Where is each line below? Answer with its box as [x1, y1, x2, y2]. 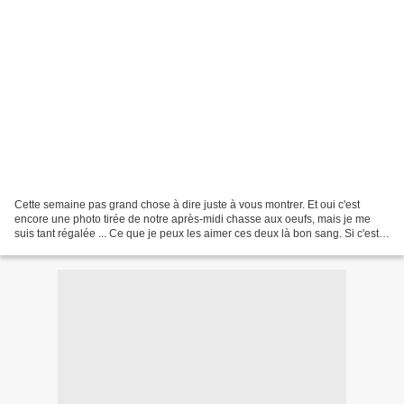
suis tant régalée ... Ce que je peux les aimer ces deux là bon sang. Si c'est [14, 226, 379, 240]
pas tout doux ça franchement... [14, 241, 167, 254]
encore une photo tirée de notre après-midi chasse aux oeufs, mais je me [14, 212, 371, 225]
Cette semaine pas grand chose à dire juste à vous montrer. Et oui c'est [14, 197, 360, 211]
